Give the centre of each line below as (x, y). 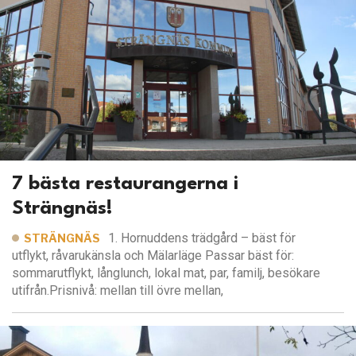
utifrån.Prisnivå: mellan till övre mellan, (118, 290)
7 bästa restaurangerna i (125, 184)
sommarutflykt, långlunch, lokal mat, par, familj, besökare (166, 273)
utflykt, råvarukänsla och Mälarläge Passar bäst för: (153, 255)
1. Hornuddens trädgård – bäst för (202, 238)
